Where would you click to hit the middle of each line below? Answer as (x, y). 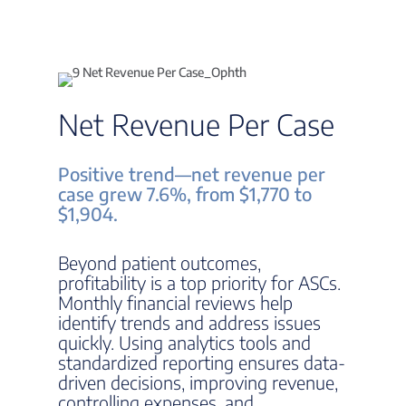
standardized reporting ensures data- (202, 362)
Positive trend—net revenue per (192, 174)
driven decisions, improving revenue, (198, 382)
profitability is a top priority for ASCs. (199, 282)
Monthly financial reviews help (175, 302)
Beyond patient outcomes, (159, 262)
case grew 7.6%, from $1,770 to (185, 193)
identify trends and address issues (189, 322)
